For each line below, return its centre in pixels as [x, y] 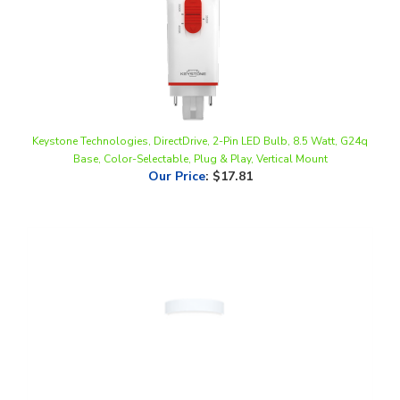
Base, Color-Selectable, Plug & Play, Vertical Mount [200, 129]
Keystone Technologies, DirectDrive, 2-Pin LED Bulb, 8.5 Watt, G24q [200, 111]
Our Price [176, 146]
